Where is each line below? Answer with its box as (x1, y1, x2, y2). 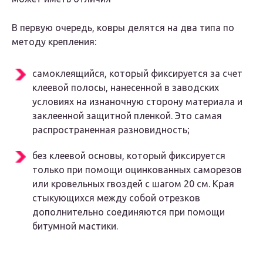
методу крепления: (12, 36, 96, 48)
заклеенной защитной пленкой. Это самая (32, 110, 222, 122)
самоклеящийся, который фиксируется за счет (32, 68, 242, 79)
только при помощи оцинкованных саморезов (32, 164, 242, 176)
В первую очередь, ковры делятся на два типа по (12, 22, 234, 33)
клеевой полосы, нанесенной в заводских (32, 82, 219, 93)
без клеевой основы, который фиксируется (32, 150, 225, 161)
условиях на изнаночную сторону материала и (32, 96, 242, 107)
